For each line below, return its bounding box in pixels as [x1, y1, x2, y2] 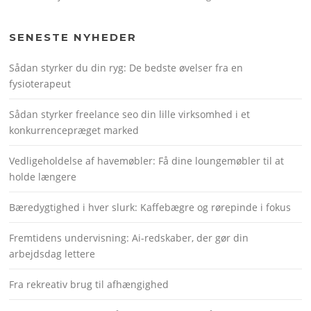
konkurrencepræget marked [9, 123, 140, 137]
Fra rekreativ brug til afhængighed [9, 277, 169, 291]
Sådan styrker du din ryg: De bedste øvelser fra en [9, 60, 244, 74]
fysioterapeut [9, 76, 72, 90]
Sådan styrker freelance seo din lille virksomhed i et [9, 107, 251, 121]
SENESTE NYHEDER [9, 30, 137, 44]
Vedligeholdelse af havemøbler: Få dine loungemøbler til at [9, 153, 285, 167]
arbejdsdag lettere [9, 246, 96, 260]
